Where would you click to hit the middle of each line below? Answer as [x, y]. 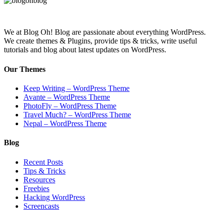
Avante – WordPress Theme [67, 97]
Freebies [36, 188]
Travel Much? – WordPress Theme [77, 115]
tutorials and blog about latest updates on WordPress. [85, 50]
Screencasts [41, 206]
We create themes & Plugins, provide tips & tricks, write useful [100, 41]
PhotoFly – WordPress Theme [70, 106]
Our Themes [25, 69]
